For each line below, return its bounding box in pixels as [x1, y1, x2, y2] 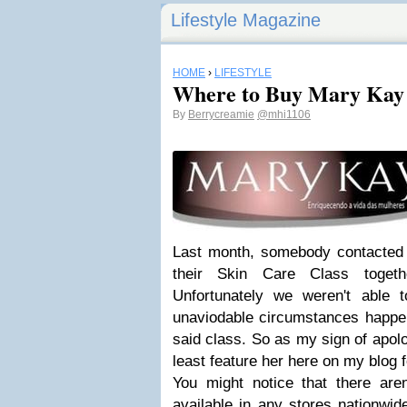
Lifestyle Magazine [171, 10, 321, 30]
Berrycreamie [188, 108, 254, 121]
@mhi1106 [257, 108, 311, 121]
